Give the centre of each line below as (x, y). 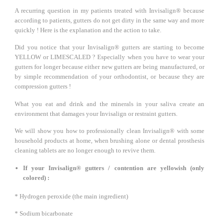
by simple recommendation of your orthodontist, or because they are (109, 77)
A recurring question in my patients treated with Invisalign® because (109, 10)
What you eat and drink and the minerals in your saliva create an (109, 104)
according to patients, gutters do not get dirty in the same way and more (109, 20)
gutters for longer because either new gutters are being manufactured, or (109, 67)
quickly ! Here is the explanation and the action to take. (88, 30)
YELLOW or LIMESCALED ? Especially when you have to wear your (109, 57)
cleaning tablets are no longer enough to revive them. (85, 151)
